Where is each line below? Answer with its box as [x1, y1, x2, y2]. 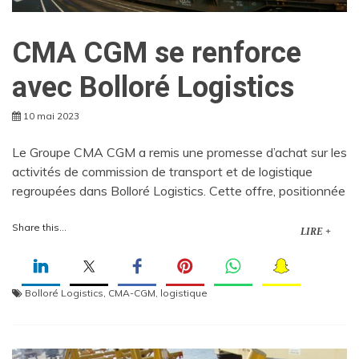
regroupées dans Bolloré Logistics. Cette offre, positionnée [12, 183, 345, 200]
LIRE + [301, 226, 331, 238]
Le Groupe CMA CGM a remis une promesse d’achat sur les [12, 144, 347, 161]
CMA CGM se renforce [12, 36, 301, 71]
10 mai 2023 [23, 110, 79, 123]
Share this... [12, 221, 67, 234]
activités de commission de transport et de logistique [12, 163, 313, 180]
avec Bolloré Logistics [12, 71, 294, 105]
